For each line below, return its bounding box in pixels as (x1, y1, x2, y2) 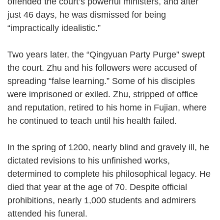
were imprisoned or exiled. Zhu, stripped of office (7, 89, 198, 99)
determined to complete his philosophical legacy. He (7, 168, 211, 179)
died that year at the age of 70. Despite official (7, 182, 187, 192)
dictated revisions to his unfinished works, (7, 155, 170, 165)
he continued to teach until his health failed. (7, 115, 188, 126)
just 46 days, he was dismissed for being (7, 9, 166, 20)
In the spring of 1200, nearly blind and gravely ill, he (7, 142, 209, 152)
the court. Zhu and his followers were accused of (7, 62, 197, 73)
